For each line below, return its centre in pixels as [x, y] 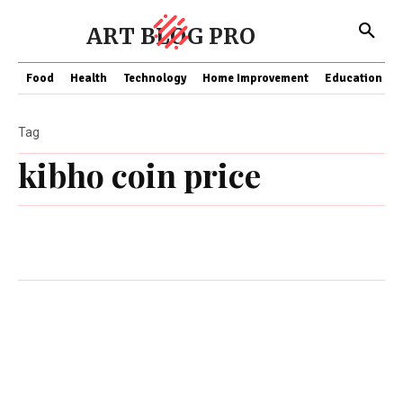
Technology [155, 78]
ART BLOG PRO [171, 36]
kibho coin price [139, 175]
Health [89, 78]
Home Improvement [255, 78]
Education [354, 78]
